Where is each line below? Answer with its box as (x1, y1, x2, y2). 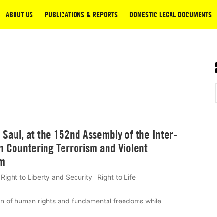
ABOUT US (6, 9, 33, 19)
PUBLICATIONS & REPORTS (45, 9, 118, 19)
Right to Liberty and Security (1, 172, 93, 181)
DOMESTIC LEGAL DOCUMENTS (129, 9, 212, 19)
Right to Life (97, 172, 136, 181)
